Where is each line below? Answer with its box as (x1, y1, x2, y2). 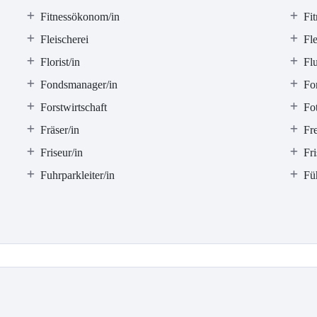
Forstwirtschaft (40, 101, 108, 113)
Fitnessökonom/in (40, 11, 120, 23)
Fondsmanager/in (40, 79, 118, 91)
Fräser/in (40, 124, 80, 136)
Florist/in (40, 56, 81, 68)
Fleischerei (40, 33, 89, 45)
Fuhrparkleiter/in (40, 169, 115, 181)
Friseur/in (40, 146, 83, 158)
